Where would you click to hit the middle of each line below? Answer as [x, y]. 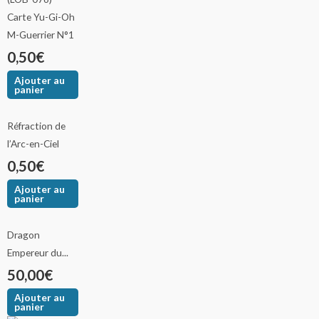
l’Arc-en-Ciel [33, 143]
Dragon [23, 234]
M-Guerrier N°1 [41, 35]
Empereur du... [38, 252]
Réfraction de [36, 125]
